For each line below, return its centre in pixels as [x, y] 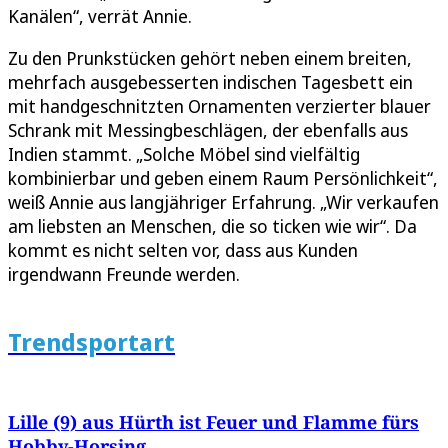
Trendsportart [91, 342]
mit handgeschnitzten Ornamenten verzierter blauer [219, 106]
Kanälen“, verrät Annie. [100, 16]
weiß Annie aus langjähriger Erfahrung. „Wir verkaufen [223, 202]
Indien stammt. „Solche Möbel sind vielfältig [184, 154]
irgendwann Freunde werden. [124, 274]
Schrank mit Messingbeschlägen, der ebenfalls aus [208, 130]
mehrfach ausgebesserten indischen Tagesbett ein [210, 82]
